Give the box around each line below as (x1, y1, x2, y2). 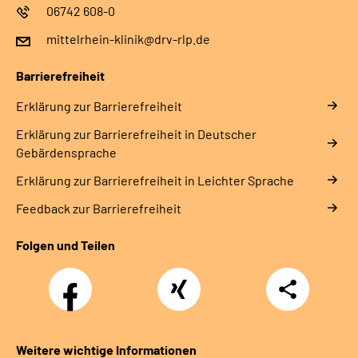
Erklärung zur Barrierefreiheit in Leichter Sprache (16, 172, 294, 188)
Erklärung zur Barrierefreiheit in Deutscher (16, 125, 257, 141)
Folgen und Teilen (16, 237, 115, 253)
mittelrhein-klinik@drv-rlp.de (46, 30, 210, 46)
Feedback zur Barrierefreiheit (16, 200, 181, 216)
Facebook (54, 274, 97, 286)
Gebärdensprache (16, 144, 117, 160)
